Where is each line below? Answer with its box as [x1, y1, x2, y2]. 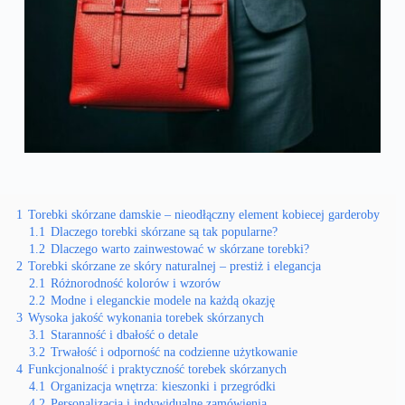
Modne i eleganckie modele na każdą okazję [51, 293, 275, 308]
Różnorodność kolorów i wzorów [51, 276, 221, 291]
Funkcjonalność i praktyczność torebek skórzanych [28, 362, 287, 377]
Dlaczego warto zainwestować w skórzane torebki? [51, 241, 309, 257]
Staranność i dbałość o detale [51, 327, 198, 343]
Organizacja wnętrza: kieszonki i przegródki [51, 379, 276, 394]
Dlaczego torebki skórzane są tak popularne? [51, 224, 278, 240]
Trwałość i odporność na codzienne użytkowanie [51, 344, 297, 360]
